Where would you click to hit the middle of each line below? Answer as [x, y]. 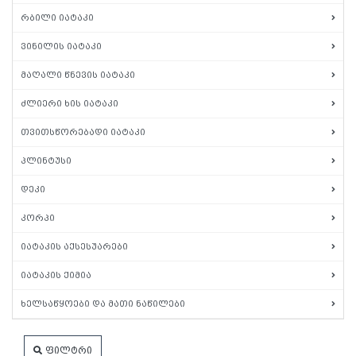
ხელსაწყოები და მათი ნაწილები [103, 304]
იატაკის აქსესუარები [74, 247]
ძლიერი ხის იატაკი [70, 104]
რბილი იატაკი [57, 18]
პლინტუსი [46, 161]
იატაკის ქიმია [56, 276]
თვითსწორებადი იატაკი [83, 133]
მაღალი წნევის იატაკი [78, 75]
